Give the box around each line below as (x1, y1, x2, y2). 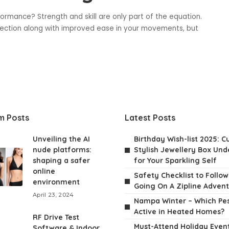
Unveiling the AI (33, 134, 90, 144)
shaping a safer (33, 156, 90, 166)
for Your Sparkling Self (134, 156, 217, 166)
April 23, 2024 (33, 191, 74, 199)
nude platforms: (33, 145, 91, 155)
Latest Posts (125, 112, 175, 123)
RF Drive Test (33, 213, 79, 222)
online (33, 167, 55, 176)
